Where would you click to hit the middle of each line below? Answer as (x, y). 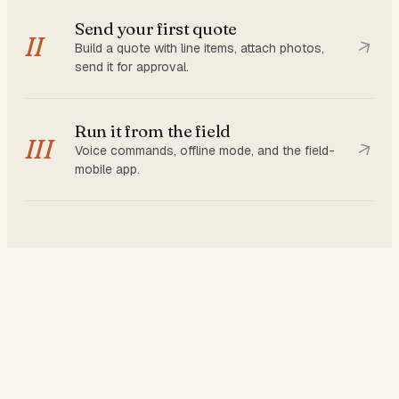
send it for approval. (132, 66)
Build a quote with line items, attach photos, (199, 48)
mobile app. (107, 169)
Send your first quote (156, 28)
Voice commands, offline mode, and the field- (205, 150)
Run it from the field (153, 130)
